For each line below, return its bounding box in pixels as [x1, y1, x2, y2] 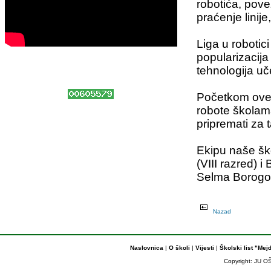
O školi [169, 244, 192, 251]
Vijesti [194, 244, 216, 251]
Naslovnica [130, 244, 163, 251]
